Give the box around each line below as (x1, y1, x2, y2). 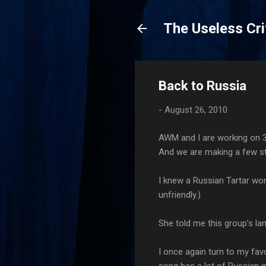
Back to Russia (159, 78, 246, 93)
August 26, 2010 (164, 104, 227, 115)
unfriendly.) (159, 189, 201, 200)
